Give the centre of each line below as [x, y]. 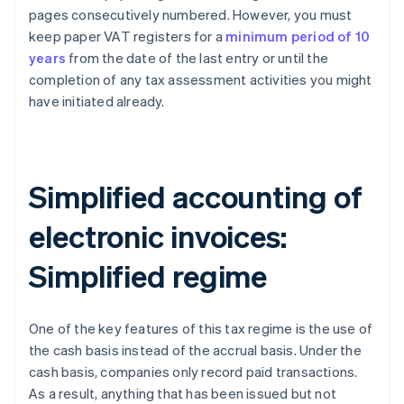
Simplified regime [148, 276]
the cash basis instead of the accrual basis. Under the [195, 350]
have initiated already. [97, 101]
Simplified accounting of [196, 197]
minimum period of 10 [298, 37]
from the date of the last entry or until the [197, 58]
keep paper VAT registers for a [128, 37]
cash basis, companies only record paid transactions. [193, 372]
